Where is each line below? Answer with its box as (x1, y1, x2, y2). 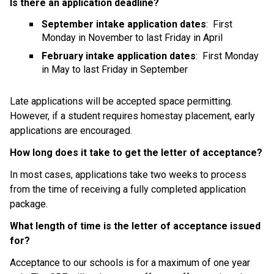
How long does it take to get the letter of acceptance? (10, 146, 262, 158)
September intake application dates (42, 18, 206, 30)
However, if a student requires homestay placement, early (10, 109, 255, 122)
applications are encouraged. (10, 124, 132, 136)
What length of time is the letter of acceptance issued (10, 220, 261, 232)
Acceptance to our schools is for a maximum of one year (10, 256, 250, 268)
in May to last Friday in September (42, 63, 188, 75)
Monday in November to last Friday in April (42, 31, 223, 43)
